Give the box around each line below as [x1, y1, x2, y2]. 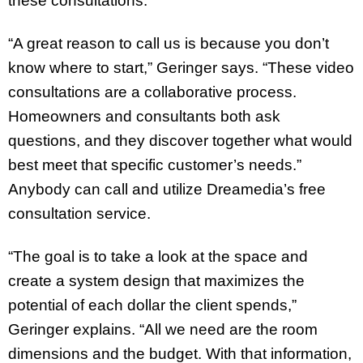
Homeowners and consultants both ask [8, 108, 280, 126]
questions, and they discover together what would [8, 132, 352, 150]
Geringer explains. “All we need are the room [8, 320, 318, 338]
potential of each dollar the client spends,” [8, 296, 297, 314]
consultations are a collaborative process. [8, 83, 297, 101]
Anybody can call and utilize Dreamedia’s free [8, 181, 326, 199]
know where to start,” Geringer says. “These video [8, 59, 354, 77]
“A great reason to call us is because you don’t [8, 35, 329, 53]
